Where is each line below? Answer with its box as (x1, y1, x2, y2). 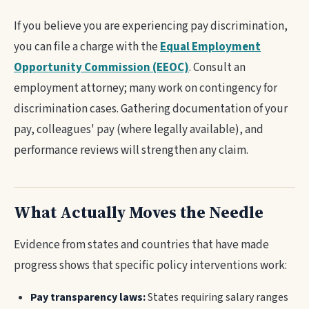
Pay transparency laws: (30, 290, 146, 305)
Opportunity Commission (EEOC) (14, 59, 189, 76)
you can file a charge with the (14, 39, 160, 55)
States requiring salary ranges (146, 290, 288, 305)
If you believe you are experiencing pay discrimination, (14, 18, 288, 34)
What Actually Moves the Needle (14, 201, 263, 223)
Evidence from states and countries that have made (14, 237, 269, 253)
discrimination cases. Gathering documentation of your (14, 101, 288, 117)
